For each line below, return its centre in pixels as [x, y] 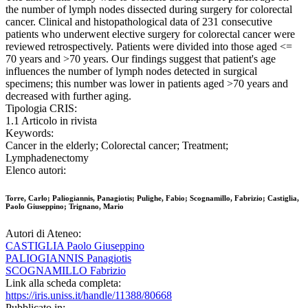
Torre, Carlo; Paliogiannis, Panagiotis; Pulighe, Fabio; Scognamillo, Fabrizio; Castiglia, [152, 198]
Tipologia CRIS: [41, 109]
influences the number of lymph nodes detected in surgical [131, 71]
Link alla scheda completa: [63, 283]
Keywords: [30, 133]
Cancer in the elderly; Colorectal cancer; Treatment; [117, 146]
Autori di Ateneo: [43, 234]
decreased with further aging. [68, 96]
